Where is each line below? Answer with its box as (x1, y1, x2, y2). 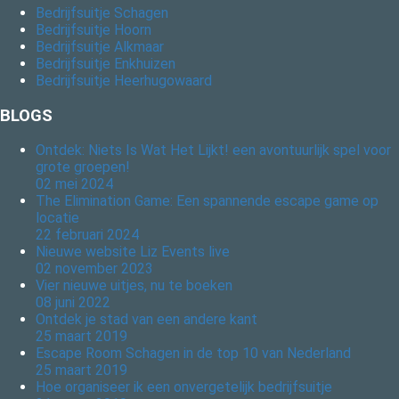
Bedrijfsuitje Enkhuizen (36, 54, 175, 72)
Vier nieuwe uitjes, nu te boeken (36, 277, 232, 295)
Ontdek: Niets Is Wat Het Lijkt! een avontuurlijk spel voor (36, 142, 391, 159)
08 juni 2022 (36, 294, 110, 312)
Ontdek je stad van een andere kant (36, 311, 257, 329)
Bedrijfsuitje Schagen (36, 4, 168, 21)
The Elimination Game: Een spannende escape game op (36, 192, 379, 210)
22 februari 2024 (36, 226, 139, 244)
